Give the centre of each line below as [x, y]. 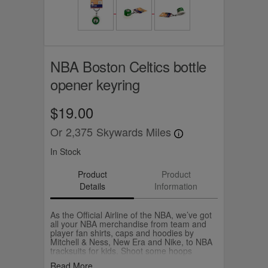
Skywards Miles [135, 132]
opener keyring [95, 84]
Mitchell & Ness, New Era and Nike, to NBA [131, 241]
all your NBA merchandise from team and [128, 223]
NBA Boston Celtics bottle [128, 66]
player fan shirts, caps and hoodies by [122, 232]
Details [92, 186]
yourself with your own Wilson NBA [116, 259]
